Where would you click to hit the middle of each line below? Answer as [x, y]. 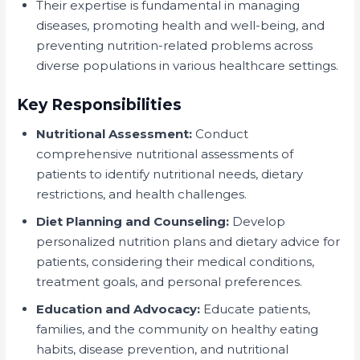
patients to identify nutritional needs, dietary [170, 174]
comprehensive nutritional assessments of [165, 153]
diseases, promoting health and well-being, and [181, 25]
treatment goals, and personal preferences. [170, 281]
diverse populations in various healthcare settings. [188, 65]
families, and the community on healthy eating [178, 329]
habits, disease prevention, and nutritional [163, 349]
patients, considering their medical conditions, [176, 261]
